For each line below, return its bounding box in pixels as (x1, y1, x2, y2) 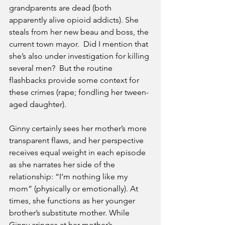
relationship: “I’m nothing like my (9, 172, 130, 182)
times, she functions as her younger (9, 196, 137, 206)
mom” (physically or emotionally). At (9, 184, 140, 194)
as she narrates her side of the (9, 160, 117, 170)
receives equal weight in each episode (9, 148, 148, 158)
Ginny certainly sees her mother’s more (9, 124, 149, 134)
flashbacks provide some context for (9, 75, 141, 85)
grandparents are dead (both (9, 3, 114, 13)
